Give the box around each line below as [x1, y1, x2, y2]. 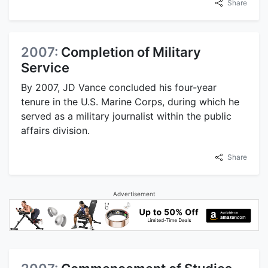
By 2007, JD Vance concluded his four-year [21, 81, 217, 93]
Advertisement [112, 190, 156, 197]
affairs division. [21, 124, 90, 136]
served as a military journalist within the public [21, 110, 232, 122]
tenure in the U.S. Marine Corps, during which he [21, 96, 239, 108]
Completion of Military [61, 44, 201, 60]
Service [21, 60, 69, 75]
